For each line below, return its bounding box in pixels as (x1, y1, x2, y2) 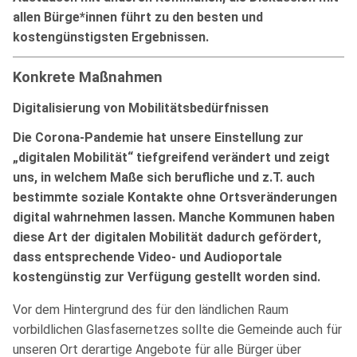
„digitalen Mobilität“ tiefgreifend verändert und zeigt (13, 149, 330, 165)
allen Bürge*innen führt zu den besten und (13, 9, 263, 25)
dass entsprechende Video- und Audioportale (13, 249, 282, 265)
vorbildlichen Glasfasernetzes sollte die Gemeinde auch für (13, 321, 342, 337)
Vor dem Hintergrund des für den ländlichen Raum (13, 301, 288, 317)
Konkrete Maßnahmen (13, 69, 163, 86)
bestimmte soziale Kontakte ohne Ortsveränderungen (13, 189, 337, 205)
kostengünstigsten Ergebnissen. (13, 29, 209, 45)
